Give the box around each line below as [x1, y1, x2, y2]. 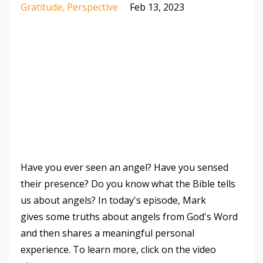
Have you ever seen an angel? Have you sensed [21, 160, 228, 174]
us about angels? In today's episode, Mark [21, 193, 206, 207]
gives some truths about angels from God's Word [21, 210, 238, 223]
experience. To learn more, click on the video [21, 242, 216, 256]
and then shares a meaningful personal [21, 226, 194, 240]
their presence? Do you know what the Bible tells [21, 177, 235, 190]
